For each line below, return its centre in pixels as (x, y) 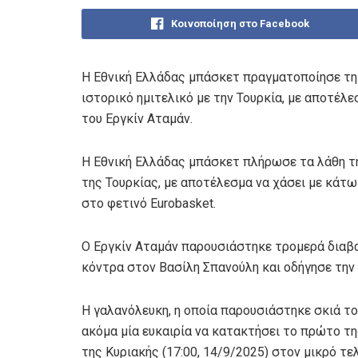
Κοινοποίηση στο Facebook (241, 23)
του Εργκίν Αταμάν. (137, 118)
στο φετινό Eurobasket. (149, 203)
